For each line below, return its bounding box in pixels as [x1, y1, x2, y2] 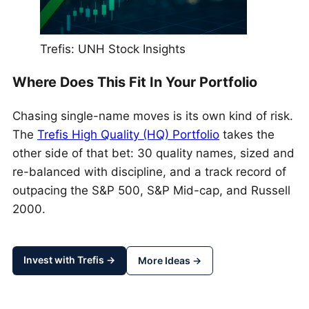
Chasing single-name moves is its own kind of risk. [12, 109, 293, 123]
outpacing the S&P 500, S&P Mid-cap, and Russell [12, 183, 290, 198]
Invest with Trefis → [23, 254, 115, 266]
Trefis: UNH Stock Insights [40, 41, 186, 56]
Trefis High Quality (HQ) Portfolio [37, 128, 219, 142]
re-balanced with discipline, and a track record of [12, 165, 286, 179]
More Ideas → [138, 255, 201, 267]
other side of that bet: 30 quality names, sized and [12, 146, 295, 161]
